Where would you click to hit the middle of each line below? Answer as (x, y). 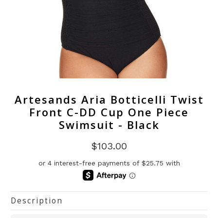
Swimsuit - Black (109, 124)
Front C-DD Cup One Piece (109, 112)
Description (37, 201)
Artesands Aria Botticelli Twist (109, 99)
